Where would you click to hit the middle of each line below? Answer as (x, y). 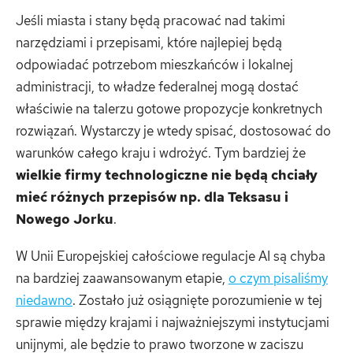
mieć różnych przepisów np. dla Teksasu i (152, 197)
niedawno (44, 300)
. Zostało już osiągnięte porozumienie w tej (197, 300)
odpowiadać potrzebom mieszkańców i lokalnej (154, 64)
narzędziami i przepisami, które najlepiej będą (149, 42)
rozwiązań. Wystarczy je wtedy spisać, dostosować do (173, 130)
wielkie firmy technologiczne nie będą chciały (167, 175)
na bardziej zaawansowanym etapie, (122, 278)
